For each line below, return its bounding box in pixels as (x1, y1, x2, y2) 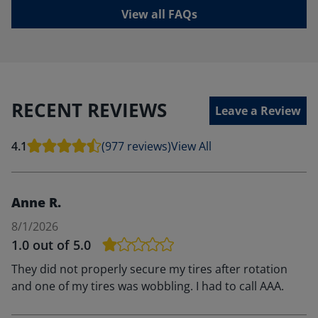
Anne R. (11, 193, 61, 211)
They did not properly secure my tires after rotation (11, 261, 287, 277)
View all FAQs (121, 6, 197, 22)
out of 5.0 (33, 236, 91, 253)
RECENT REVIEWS (11, 97, 167, 124)
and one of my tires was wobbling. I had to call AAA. (11, 278, 284, 294)
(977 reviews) (102, 138, 171, 154)
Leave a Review (215, 102, 301, 119)
